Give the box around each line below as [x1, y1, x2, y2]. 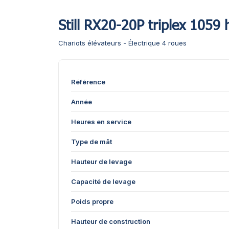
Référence [71, 78, 105, 86]
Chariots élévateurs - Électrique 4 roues [58, 39, 187, 47]
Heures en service [71, 118, 131, 126]
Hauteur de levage [71, 157, 132, 166]
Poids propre [71, 197, 113, 205]
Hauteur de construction [71, 217, 150, 225]
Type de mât [71, 138, 112, 146]
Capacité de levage [71, 177, 135, 186]
